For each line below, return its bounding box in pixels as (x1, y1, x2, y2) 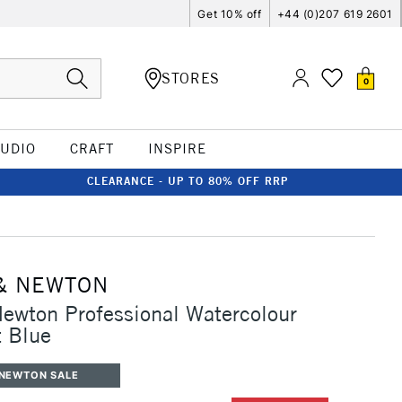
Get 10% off (197, 6, 262, 21)
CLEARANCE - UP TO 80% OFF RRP (87, 174, 288, 188)
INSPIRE (147, 140, 206, 157)
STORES (162, 68, 220, 87)
